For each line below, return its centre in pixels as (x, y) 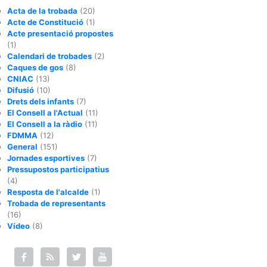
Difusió (21, 90)
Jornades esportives (46, 158)
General (22, 147)
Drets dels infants (41, 101)
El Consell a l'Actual (45, 113)
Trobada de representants (56, 203)
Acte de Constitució (45, 22)
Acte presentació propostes (60, 33)
